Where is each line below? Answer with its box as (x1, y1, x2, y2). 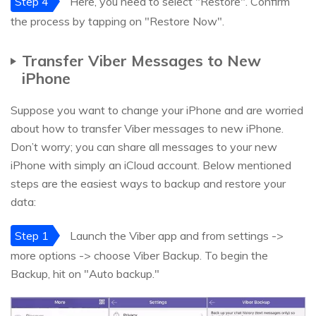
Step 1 (15, 228, 49, 243)
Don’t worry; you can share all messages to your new (11, 139, 277, 154)
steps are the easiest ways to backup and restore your (11, 176, 286, 190)
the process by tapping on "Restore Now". (11, 13, 224, 28)
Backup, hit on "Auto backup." (11, 266, 159, 281)
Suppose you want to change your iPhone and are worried (11, 102, 303, 117)
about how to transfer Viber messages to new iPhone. (11, 121, 284, 135)
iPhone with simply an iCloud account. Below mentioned (11, 157, 291, 172)
